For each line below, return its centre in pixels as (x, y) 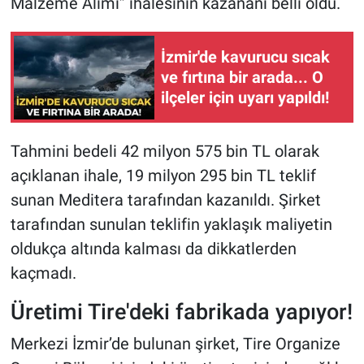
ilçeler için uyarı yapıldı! (245, 97)
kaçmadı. (43, 273)
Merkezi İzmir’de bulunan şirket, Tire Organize (175, 343)
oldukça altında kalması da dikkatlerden (153, 249)
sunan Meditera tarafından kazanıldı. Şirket (165, 200)
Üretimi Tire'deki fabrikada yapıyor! (181, 312)
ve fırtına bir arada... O (242, 77)
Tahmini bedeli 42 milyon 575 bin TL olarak (165, 152)
